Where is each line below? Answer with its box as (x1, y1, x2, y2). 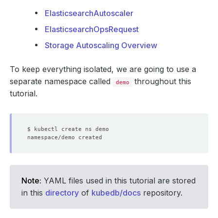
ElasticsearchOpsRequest (45, 24, 139, 34)
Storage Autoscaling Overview (45, 40, 157, 50)
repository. (141, 188, 182, 198)
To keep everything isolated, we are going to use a (10, 64, 196, 74)
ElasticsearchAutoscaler (45, 8, 133, 18)
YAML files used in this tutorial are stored (41, 176, 196, 185)
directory (45, 188, 79, 198)
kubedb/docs (91, 188, 141, 198)
